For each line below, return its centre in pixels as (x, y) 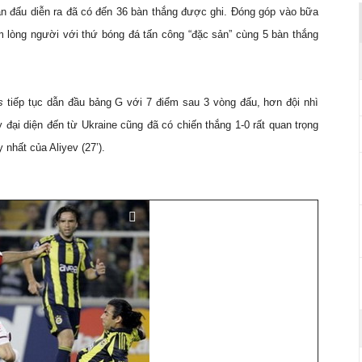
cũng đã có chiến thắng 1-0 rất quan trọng (218, 125)
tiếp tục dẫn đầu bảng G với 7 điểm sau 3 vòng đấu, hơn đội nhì (161, 102)
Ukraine (99, 125)
